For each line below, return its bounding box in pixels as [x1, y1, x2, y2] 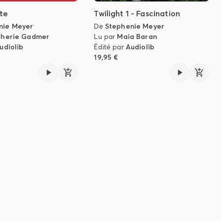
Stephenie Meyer [105, 21, 165, 31]
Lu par [94, 32, 117, 41]
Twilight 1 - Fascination [94, 8, 180, 18]
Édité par [94, 42, 126, 51]
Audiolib [125, 42, 155, 51]
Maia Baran [117, 32, 157, 41]
